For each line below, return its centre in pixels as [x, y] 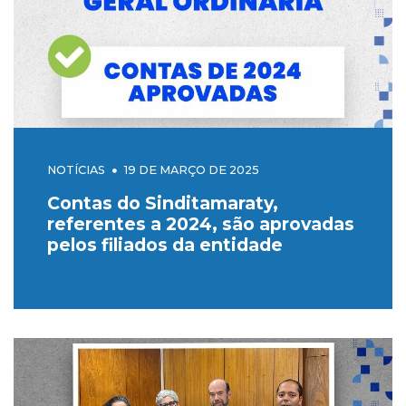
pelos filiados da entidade [164, 245]
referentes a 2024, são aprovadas [200, 224]
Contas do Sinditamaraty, [162, 203]
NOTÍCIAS [76, 170]
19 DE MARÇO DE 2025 [191, 170]
